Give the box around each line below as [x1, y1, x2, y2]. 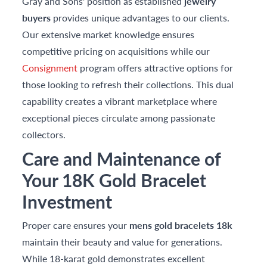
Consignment [22, 61, 78, 75]
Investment [22, 189, 113, 215]
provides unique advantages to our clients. [51, 11, 230, 25]
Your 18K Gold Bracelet [22, 167, 207, 193]
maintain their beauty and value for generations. [22, 235, 223, 249]
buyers [22, 11, 51, 25]
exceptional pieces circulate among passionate [22, 111, 216, 125]
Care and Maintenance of [22, 146, 221, 172]
